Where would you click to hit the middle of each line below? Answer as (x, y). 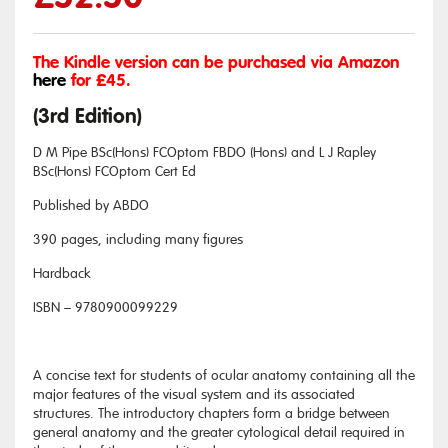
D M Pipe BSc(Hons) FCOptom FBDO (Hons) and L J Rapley (204, 152)
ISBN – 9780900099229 (105, 307)
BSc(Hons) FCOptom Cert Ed (114, 171)
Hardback (61, 273)
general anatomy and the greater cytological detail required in (219, 432)
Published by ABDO (91, 205)
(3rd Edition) (87, 116)
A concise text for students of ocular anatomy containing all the (224, 375)
